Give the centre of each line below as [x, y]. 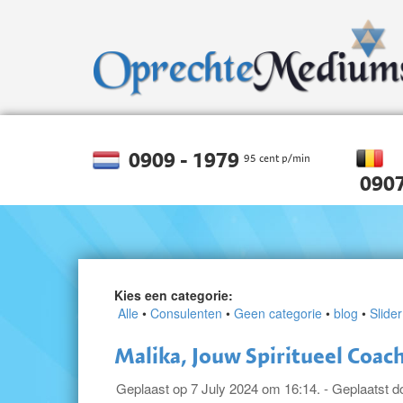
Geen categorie [278, 313]
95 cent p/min [277, 158]
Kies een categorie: [174, 295]
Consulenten [186, 313]
